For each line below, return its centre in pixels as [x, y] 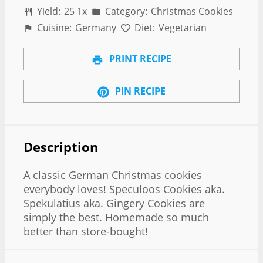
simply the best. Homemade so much [116, 218]
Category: [125, 11]
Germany [96, 28]
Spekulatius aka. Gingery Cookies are [114, 203]
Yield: [48, 11]
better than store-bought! [86, 232]
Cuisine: [53, 28]
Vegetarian [183, 28]
